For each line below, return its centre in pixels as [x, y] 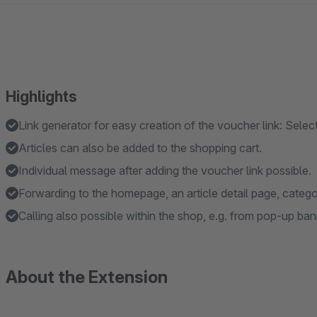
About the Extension [87, 277]
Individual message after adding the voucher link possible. [165, 171]
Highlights [41, 97]
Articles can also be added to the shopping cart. [140, 148]
